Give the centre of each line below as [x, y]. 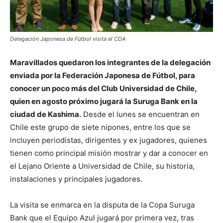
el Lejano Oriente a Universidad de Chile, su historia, [102, 166]
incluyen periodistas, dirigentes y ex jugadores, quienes [109, 140]
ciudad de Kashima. [46, 114]
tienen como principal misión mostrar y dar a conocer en [109, 153]
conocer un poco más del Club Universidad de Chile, [103, 88]
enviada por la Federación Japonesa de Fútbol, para [103, 75]
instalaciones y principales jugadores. [76, 179]
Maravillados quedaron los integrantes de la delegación [110, 62]
